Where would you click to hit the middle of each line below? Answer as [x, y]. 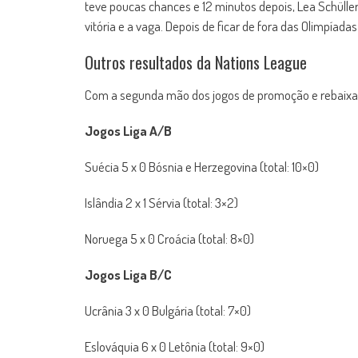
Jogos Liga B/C [128, 274]
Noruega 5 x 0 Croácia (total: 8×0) [169, 239]
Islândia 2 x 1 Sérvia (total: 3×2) [161, 203]
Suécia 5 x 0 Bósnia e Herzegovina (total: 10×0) [202, 167]
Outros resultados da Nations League [196, 62]
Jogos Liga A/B [128, 131]
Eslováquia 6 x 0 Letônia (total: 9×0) [175, 346]
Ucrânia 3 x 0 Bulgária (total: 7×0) [168, 310]
